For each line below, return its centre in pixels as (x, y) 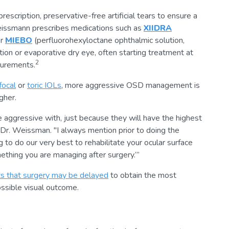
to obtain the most (142, 175)
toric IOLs (44, 85)
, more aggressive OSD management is (131, 85)
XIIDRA (158, 28)
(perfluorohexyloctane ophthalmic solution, (108, 40)
